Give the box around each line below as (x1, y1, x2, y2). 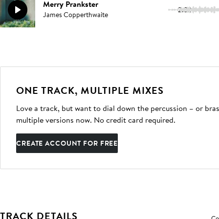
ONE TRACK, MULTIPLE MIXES (16, 84, 164, 97)
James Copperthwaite (43, 10, 108, 20)
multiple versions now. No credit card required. (16, 114, 175, 125)
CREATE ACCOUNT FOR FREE (16, 138, 118, 148)
